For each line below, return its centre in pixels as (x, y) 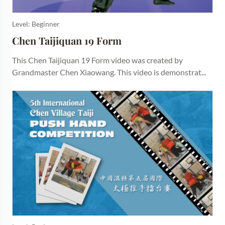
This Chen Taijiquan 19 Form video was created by (97, 60)
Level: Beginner (36, 24)
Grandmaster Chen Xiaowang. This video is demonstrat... (109, 72)
